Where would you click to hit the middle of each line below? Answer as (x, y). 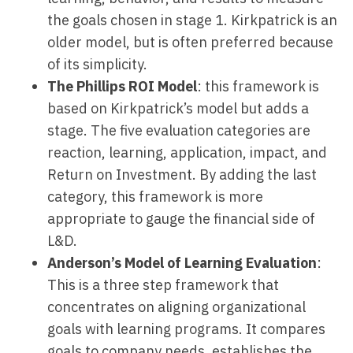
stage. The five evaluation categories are (179, 130)
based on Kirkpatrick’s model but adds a (178, 108)
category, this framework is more (155, 197)
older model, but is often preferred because (190, 42)
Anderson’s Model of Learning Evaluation (182, 263)
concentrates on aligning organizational (176, 307)
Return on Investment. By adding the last (182, 175)
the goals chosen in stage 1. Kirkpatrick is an (192, 20)
